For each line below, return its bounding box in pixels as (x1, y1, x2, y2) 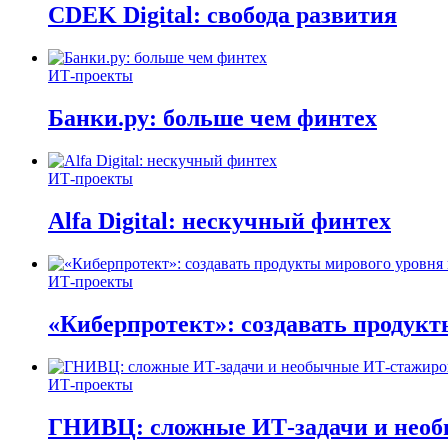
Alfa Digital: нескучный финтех (48, 207, 391, 234)
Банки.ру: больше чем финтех (48, 105, 377, 132)
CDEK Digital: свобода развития (48, 2, 397, 29)
